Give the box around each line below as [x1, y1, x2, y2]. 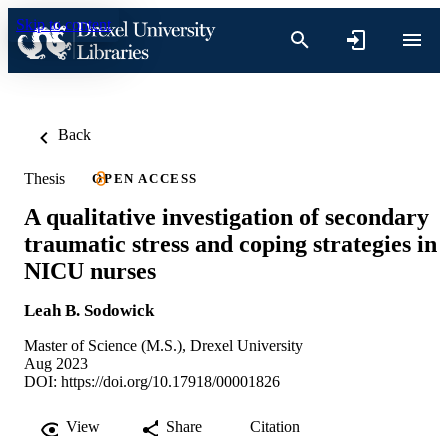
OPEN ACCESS [92, 171, 198, 186]
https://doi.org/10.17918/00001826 [61, 372, 280, 390]
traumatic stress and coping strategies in [24, 230, 437, 257]
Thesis [24, 169, 65, 187]
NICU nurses [24, 257, 156, 284]
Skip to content [16, 16, 111, 33]
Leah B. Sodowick [24, 300, 154, 320]
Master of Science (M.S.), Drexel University [24, 336, 303, 354]
